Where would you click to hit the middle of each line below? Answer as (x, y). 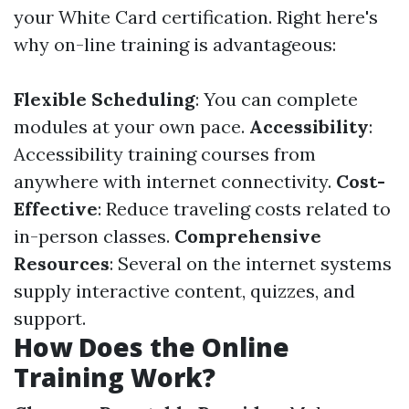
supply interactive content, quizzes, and (184, 291)
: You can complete (277, 99)
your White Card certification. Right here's (196, 17)
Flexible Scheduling (105, 99)
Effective (56, 209)
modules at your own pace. (131, 126)
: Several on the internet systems (251, 263)
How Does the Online (152, 347)
